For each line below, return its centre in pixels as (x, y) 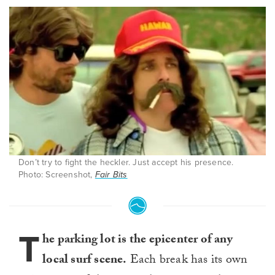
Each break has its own (187, 261)
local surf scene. (85, 261)
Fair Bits (111, 175)
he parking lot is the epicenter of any (137, 241)
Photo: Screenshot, (57, 175)
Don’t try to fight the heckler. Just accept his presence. (126, 163)
